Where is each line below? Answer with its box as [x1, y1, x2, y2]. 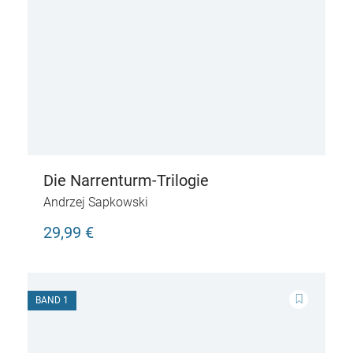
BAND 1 [35, 295, 69, 306]
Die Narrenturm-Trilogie [43, 171, 209, 190]
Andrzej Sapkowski [43, 195, 148, 210]
